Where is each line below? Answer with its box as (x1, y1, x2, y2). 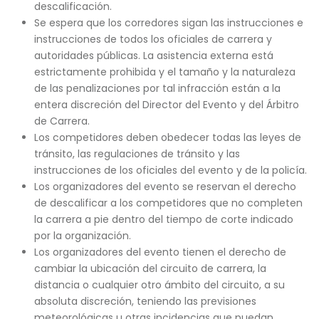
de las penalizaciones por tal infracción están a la (33, 81, 281, 95)
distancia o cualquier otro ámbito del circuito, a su (33, 278, 285, 292)
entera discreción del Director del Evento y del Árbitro (33, 98, 299, 112)
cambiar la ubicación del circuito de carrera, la (33, 261, 266, 276)
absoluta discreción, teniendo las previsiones (33, 294, 256, 308)
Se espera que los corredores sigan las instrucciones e (33, 16, 303, 30)
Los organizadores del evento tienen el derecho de (33, 245, 286, 259)
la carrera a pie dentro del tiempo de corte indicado (33, 212, 293, 226)
